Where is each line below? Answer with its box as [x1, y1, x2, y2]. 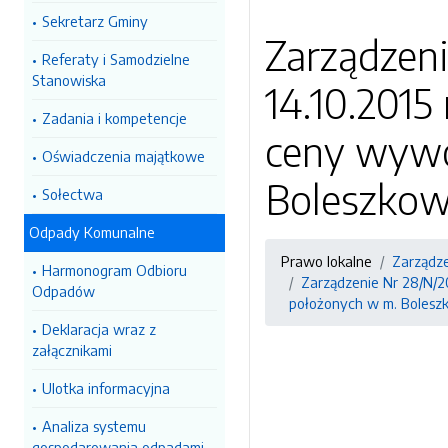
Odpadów [32, 282, 95, 300]
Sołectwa [42, 185, 103, 203]
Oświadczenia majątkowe [42, 147, 205, 165]
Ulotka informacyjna [42, 379, 170, 397]
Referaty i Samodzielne [42, 50, 190, 68]
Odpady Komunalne [29, 223, 155, 241]
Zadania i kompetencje [42, 109, 187, 127]
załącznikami [32, 341, 112, 359]
